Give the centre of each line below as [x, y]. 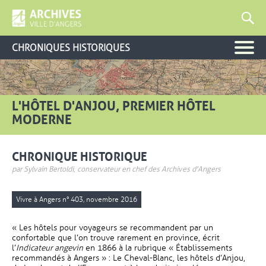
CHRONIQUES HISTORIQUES [71, 47]
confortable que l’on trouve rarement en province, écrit [116, 238]
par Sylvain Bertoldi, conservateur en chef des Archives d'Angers [116, 169]
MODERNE [42, 120]
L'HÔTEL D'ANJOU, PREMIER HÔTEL [114, 106]
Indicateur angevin [50, 248]
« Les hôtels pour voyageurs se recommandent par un [113, 228]
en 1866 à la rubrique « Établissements [158, 248]
